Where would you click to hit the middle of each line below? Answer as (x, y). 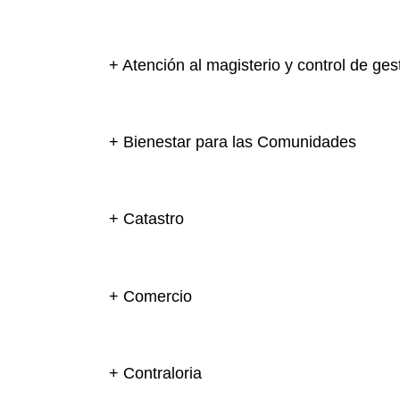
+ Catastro (146, 219)
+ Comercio (150, 296)
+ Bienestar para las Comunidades (233, 142)
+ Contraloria (155, 373)
